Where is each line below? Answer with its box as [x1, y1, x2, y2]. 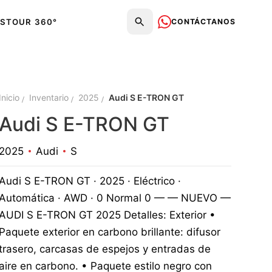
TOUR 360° [6, 17, 57, 27]
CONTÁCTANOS [171, 16, 236, 26]
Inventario [29, 92, 69, 103]
